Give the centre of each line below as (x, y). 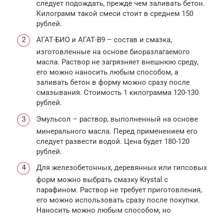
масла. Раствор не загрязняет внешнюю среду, (117, 62)
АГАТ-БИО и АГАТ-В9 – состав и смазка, (104, 40)
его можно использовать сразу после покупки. (118, 200)
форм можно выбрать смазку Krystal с (102, 180)
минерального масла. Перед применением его (117, 131)
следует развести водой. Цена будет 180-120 (113, 141)
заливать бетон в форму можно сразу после (113, 83)
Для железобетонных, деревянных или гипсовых (122, 168)
